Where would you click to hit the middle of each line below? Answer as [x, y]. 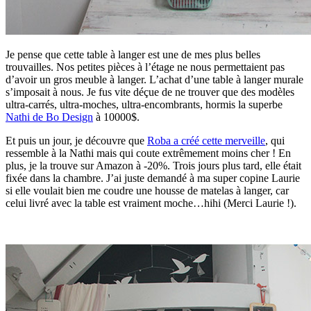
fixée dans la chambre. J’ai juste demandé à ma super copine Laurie [153, 178]
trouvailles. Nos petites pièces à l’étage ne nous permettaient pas [145, 67]
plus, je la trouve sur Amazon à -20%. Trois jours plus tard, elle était [153, 166]
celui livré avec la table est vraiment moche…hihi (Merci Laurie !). [151, 203]
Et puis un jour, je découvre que [76, 141]
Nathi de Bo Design [49, 117]
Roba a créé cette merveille [206, 141]
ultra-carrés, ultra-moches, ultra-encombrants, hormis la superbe [144, 105]
